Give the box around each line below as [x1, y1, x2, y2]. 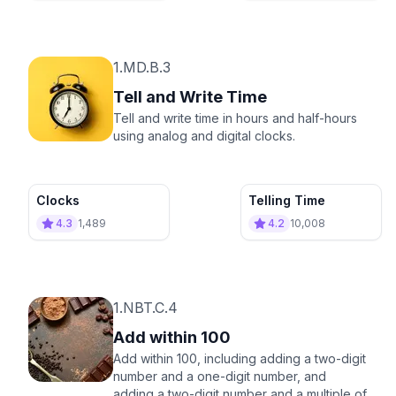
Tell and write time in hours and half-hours [113, 110, 357, 126]
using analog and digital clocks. [113, 127, 295, 143]
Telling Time [248, 192, 325, 208]
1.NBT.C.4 [113, 298, 178, 316]
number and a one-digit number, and [113, 368, 326, 384]
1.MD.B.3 [113, 57, 171, 76]
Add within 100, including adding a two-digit [113, 350, 366, 366]
